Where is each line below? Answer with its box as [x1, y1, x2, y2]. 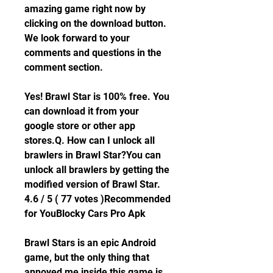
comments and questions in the [24, 47, 161, 58]
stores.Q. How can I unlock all [24, 135, 155, 146]
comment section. [24, 62, 103, 73]
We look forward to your [24, 32, 130, 44]
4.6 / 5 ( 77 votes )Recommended [24, 193, 171, 205]
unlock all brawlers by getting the [24, 164, 169, 175]
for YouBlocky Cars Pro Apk [24, 208, 146, 219]
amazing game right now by [24, 3, 146, 15]
